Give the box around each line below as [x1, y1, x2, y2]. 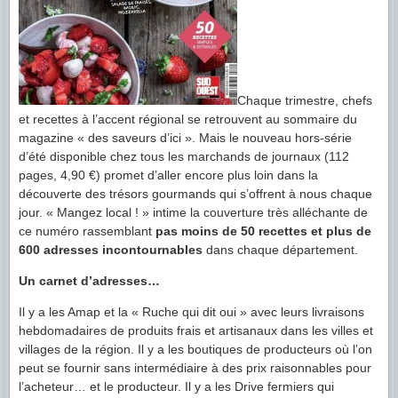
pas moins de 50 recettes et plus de [155, 223, 371, 238]
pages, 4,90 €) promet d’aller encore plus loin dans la [19, 167, 318, 182]
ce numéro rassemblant [19, 223, 155, 238]
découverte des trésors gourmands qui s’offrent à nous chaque [19, 186, 372, 201]
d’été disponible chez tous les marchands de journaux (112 [19, 148, 349, 163]
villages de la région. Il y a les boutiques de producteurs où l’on [19, 341, 372, 356]
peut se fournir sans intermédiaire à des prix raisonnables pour [19, 360, 371, 375]
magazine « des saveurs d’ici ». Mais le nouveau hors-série [19, 130, 352, 145]
